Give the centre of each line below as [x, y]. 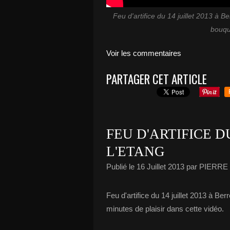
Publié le [121, 166]
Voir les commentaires [144, 53]
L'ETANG [136, 151]
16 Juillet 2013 [160, 166]
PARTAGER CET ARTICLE [157, 79]
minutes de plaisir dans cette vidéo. [165, 208]
